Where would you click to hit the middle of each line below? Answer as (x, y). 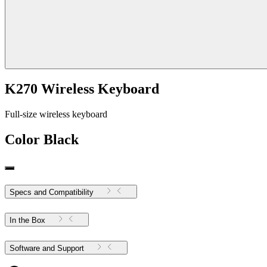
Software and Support (71, 248)
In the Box (27, 220)
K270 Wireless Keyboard (82, 89)
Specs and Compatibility (52, 192)
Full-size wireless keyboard (56, 114)
